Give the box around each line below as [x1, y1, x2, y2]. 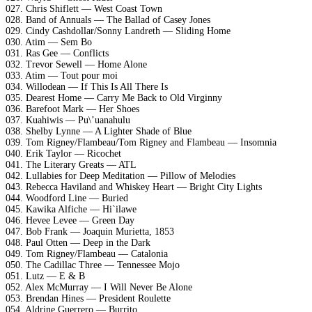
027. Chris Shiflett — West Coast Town [6, 3, 162, 14]
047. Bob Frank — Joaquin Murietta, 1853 [6, 226, 174, 237]
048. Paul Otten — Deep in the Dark [6, 237, 150, 248]
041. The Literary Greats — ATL [6, 159, 136, 170]
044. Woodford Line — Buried [6, 192, 128, 203]
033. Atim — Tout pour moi [6, 70, 118, 81]
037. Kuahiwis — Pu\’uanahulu [6, 114, 130, 125]
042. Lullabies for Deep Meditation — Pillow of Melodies [6, 170, 235, 181]
